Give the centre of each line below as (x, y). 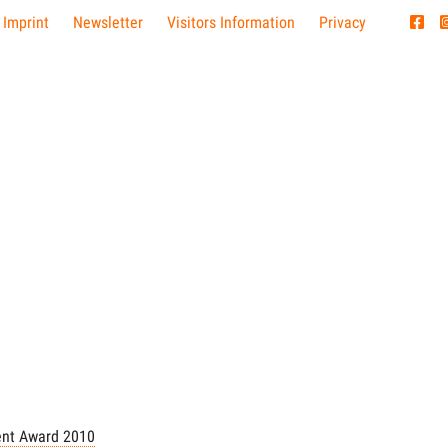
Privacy (342, 22)
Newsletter (107, 22)
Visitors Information (230, 22)
